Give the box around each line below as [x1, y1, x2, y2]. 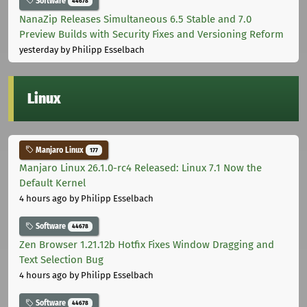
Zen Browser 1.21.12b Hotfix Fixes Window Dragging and [19, 238, 274, 251]
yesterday [19, 44, 58, 55]
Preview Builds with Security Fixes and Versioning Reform [19, 27, 284, 40]
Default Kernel [19, 177, 86, 190]
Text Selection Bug [19, 254, 103, 267]
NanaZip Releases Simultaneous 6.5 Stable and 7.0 [19, 12, 251, 25]
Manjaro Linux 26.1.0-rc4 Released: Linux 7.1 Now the [19, 162, 262, 175]
